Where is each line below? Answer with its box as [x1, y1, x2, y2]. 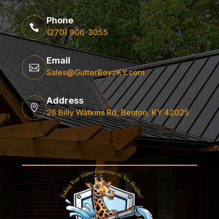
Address [46, 95, 84, 106]
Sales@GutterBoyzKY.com [46, 67, 145, 78]
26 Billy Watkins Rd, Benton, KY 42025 [46, 108, 189, 118]
